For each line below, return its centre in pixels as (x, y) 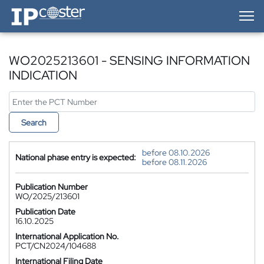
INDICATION (43, 75)
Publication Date (45, 212)
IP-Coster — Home (42, 9)
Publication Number (52, 187)
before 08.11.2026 (174, 162)
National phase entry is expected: (76, 157)
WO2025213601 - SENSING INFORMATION (129, 60)
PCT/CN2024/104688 (56, 246)
